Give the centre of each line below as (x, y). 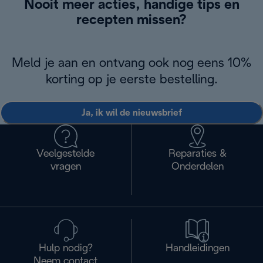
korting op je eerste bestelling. (131, 80)
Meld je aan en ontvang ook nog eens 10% (131, 64)
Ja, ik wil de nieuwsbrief (131, 113)
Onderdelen (197, 167)
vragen (65, 167)
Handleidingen (197, 249)
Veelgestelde (66, 154)
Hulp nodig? (65, 249)
